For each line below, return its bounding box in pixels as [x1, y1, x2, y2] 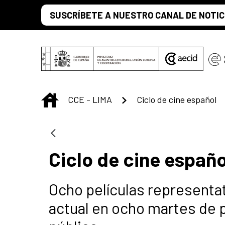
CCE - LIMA [68, 93, 112, 105]
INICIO [58, 92, 83, 104]
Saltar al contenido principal [4, 5, 112, 16]
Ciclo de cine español [136, 93, 216, 105]
